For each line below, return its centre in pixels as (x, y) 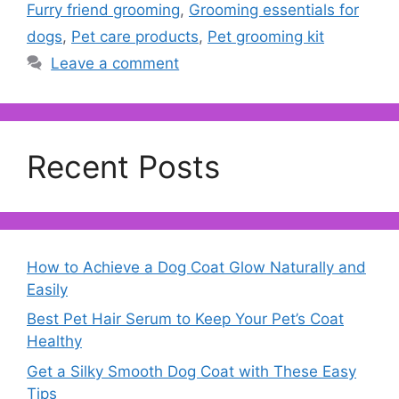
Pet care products (135, 36)
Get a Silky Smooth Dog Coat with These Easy (191, 371)
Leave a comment (115, 63)
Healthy (54, 342)
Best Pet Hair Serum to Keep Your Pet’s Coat (185, 319)
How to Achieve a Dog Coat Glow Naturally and (196, 267)
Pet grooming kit (266, 36)
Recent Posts (123, 166)
